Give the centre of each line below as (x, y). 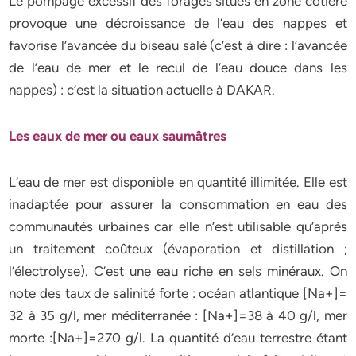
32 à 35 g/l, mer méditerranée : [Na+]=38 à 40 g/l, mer (178, 315)
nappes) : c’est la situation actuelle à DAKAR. (142, 90)
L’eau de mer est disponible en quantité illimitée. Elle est (178, 182)
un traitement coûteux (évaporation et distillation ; (178, 249)
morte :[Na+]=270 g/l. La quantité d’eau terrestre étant (178, 338)
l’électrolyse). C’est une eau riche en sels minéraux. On (178, 271)
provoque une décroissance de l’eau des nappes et (178, 23)
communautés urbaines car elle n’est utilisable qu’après (178, 226)
